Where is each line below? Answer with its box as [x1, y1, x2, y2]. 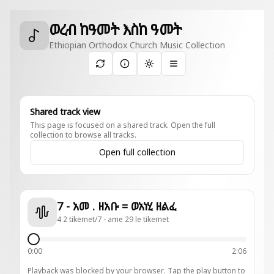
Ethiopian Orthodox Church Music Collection [49, 39, 225, 51]
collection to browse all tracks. [30, 130, 136, 140]
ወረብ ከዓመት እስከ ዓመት [49, 19, 182, 39]
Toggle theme [148, 62, 205, 75]
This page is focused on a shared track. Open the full [30, 120, 215, 130]
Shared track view [30, 106, 100, 117]
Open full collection [98, 146, 176, 158]
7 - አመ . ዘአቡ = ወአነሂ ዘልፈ [155, 199, 176, 213]
